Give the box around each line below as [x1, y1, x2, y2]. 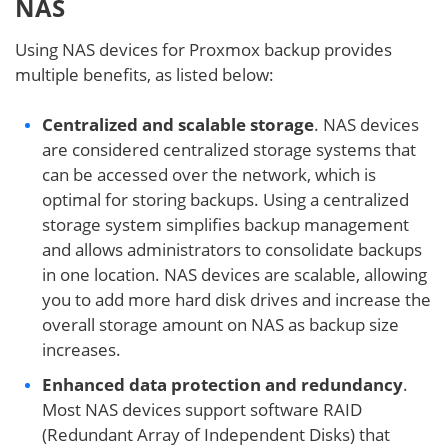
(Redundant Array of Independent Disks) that [42, 422, 390, 446]
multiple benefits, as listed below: [15, 62, 274, 86]
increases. [42, 337, 121, 361]
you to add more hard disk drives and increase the [42, 287, 431, 311]
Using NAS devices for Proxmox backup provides [15, 37, 392, 61]
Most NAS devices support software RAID [42, 397, 362, 421]
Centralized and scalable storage [42, 112, 314, 136]
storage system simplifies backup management [42, 212, 409, 236]
